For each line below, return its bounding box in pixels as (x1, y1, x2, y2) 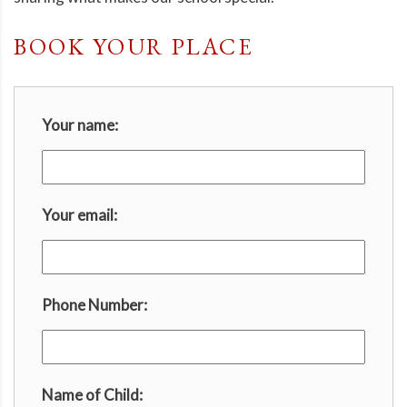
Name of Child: (42, 385, 143, 405)
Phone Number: (42, 295, 147, 315)
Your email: (42, 205, 117, 225)
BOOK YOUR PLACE (14, 31, 254, 63)
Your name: (42, 115, 118, 135)
